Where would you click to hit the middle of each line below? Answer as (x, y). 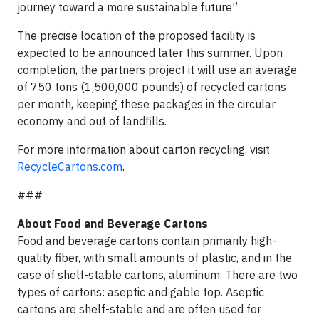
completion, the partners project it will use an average (157, 70)
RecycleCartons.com (70, 167)
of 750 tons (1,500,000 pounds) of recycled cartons (152, 87)
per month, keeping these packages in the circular (146, 104)
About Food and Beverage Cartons (113, 224)
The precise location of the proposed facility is (136, 36)
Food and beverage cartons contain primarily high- (147, 241)
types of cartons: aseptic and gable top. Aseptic (141, 292)
